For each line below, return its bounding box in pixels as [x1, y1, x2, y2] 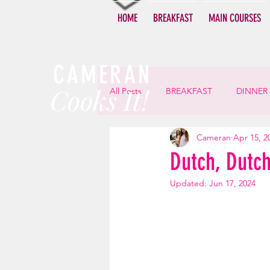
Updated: [170, 178, 209, 189]
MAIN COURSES [209, 11, 261, 25]
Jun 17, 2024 [209, 178, 256, 189]
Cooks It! [50, 82, 149, 118]
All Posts [110, 85, 142, 96]
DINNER [236, 85, 268, 96]
